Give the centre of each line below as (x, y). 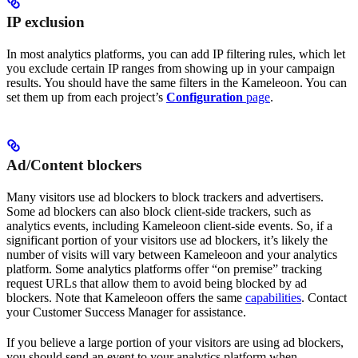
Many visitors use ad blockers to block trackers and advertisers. (165, 197)
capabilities (273, 298)
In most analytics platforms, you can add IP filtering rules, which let (176, 54)
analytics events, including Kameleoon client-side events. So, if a (169, 226)
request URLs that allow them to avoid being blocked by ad (157, 284)
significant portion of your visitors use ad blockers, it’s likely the (167, 241)
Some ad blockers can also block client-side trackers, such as (159, 212)
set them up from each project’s (86, 97)
